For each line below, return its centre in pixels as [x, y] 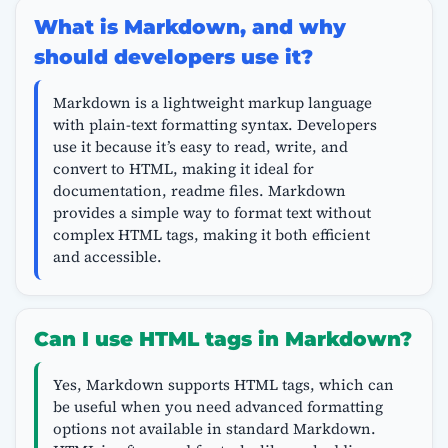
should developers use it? [173, 57]
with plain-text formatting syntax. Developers [214, 124]
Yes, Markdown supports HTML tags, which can [223, 384]
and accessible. [107, 256]
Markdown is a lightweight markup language [212, 102]
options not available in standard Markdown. [214, 428]
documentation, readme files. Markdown [199, 190]
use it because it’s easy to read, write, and [200, 146]
